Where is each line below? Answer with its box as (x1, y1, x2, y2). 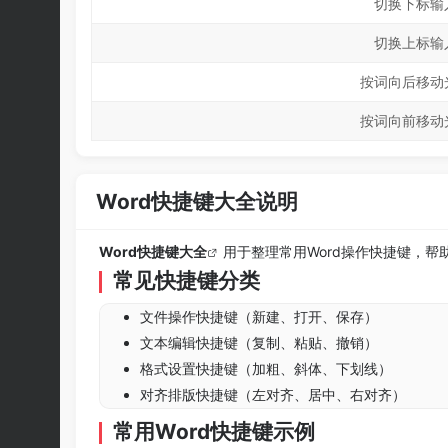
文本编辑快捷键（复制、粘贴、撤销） (140, 334, 378, 351)
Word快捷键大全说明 (96, 189, 298, 214)
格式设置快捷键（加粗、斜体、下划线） (140, 360, 392, 377)
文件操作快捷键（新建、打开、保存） (140, 308, 378, 325)
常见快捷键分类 (113, 268, 261, 293)
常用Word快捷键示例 (113, 419, 316, 444)
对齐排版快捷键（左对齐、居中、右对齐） (140, 386, 406, 403)
